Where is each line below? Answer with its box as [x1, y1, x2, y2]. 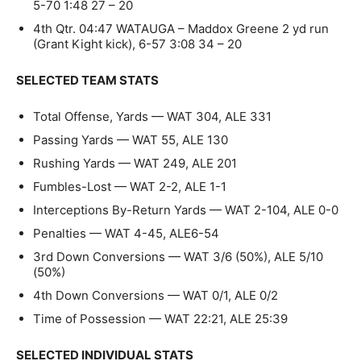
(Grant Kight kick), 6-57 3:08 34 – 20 [33, 35, 242, 52]
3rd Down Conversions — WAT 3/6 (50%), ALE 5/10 [33, 248, 323, 264]
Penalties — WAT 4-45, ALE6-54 [33, 225, 219, 241]
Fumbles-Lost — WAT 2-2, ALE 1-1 [33, 178, 226, 194]
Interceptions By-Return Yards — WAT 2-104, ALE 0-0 [33, 201, 338, 218]
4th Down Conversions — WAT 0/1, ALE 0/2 [33, 287, 278, 303]
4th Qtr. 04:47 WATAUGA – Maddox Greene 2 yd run [33, 20, 329, 36]
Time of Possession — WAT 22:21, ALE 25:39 [33, 310, 288, 326]
